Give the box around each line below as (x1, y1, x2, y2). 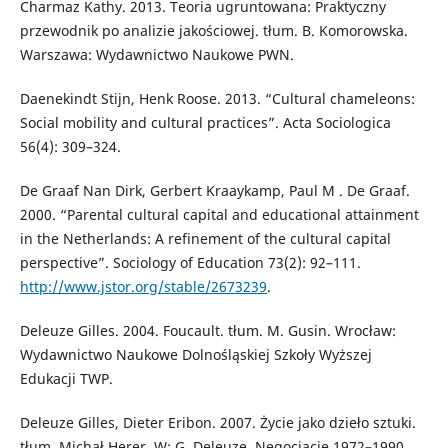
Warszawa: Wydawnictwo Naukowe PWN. (19, 44, 294, 64)
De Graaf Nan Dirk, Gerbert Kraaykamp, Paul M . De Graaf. (19, 180, 410, 200)
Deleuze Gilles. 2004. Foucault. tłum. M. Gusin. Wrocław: (19, 320, 396, 340)
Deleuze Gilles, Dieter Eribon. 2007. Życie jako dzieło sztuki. (19, 412, 416, 432)
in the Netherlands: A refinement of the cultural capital (19, 228, 391, 248)
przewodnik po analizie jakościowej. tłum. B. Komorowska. (19, 20, 408, 40)
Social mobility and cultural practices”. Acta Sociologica (19, 112, 391, 132)
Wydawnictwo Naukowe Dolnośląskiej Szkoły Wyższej (19, 344, 372, 364)
